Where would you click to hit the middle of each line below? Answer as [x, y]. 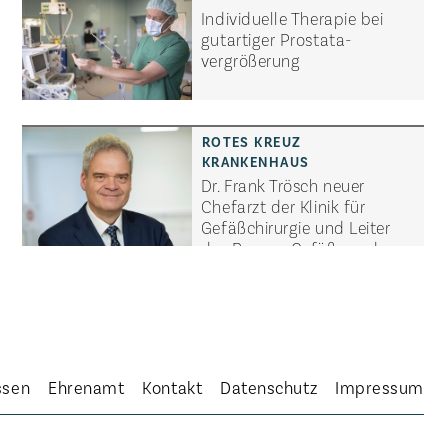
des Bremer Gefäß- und [289, 247]
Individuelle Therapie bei [292, 17]
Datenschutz [269, 387]
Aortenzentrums [261, 268]
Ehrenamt [86, 387]
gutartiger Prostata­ [276, 38]
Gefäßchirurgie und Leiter [295, 226]
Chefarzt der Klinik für [283, 205]
